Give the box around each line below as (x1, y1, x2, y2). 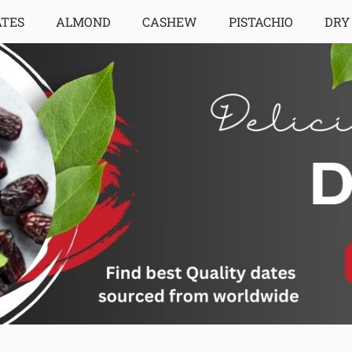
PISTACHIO (228, 13, 293, 30)
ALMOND (55, 13, 111, 30)
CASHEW (141, 13, 197, 30)
